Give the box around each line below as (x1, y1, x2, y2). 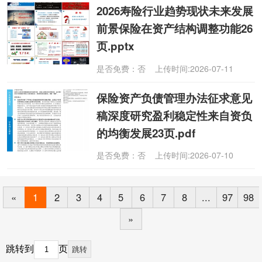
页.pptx (96, 38, 135, 54)
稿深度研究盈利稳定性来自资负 (96, 107, 253, 123)
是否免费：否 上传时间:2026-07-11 (96, 62, 234, 74)
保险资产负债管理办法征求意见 (96, 89, 253, 106)
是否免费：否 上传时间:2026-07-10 (96, 149, 234, 161)
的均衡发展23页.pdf (96, 125, 196, 141)
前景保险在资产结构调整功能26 (96, 20, 253, 37)
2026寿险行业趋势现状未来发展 (96, 3, 254, 19)
